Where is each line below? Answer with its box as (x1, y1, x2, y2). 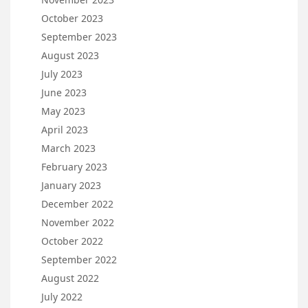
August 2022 (41, 272, 99, 285)
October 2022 (41, 234, 103, 248)
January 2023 (41, 179, 101, 192)
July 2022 (41, 290, 82, 304)
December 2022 (41, 197, 113, 211)
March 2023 (41, 142, 96, 155)
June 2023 (41, 86, 87, 100)
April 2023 (41, 123, 88, 137)
